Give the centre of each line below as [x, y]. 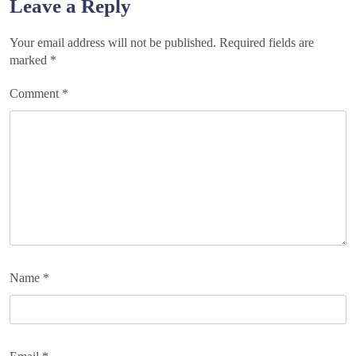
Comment [36, 93]
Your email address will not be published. [113, 42]
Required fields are [267, 42]
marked [30, 60]
